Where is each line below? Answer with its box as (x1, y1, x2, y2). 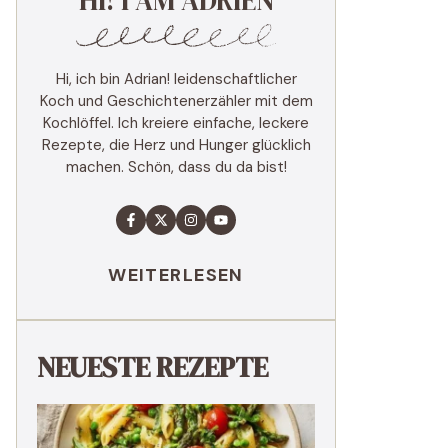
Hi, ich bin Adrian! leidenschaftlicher (55, 69, 297, 89)
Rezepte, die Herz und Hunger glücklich (41, 135, 311, 155)
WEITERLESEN (108, 263, 244, 287)
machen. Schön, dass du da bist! (65, 157, 287, 177)
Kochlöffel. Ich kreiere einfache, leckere (43, 113, 309, 133)
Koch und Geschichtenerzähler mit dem (39, 91, 313, 111)
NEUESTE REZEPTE (37, 348, 268, 386)
